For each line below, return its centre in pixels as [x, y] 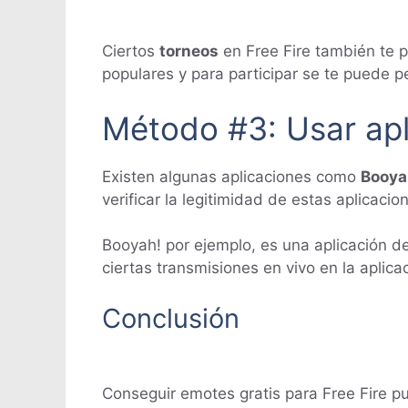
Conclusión [171, 318]
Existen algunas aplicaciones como [231, 176]
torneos [189, 51]
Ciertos [131, 51]
